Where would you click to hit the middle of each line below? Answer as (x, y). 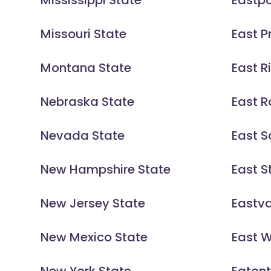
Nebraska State (88, 102)
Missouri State (84, 34)
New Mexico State (94, 237)
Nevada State (83, 136)
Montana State (86, 68)
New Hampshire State (106, 170)
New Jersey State (93, 204)
